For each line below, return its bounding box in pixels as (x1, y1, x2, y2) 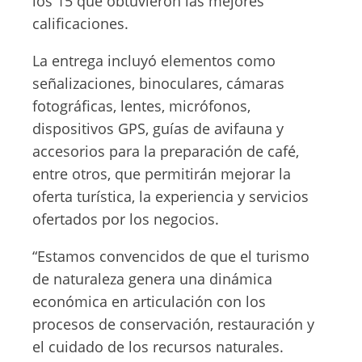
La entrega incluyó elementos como (32, 51, 276, 70)
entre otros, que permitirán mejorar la (32, 164, 291, 183)
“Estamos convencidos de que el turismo (32, 246, 309, 266)
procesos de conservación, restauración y (32, 314, 314, 334)
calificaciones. (32, 14, 128, 33)
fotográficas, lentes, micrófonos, (32, 96, 250, 116)
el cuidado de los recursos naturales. (32, 337, 284, 356)
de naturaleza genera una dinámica (32, 269, 272, 288)
